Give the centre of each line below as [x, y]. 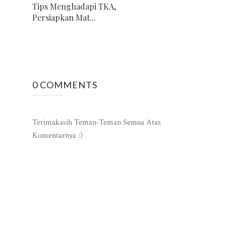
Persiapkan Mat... [64, 17]
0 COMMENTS [65, 84]
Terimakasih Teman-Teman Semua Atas [97, 122]
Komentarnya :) [58, 135]
